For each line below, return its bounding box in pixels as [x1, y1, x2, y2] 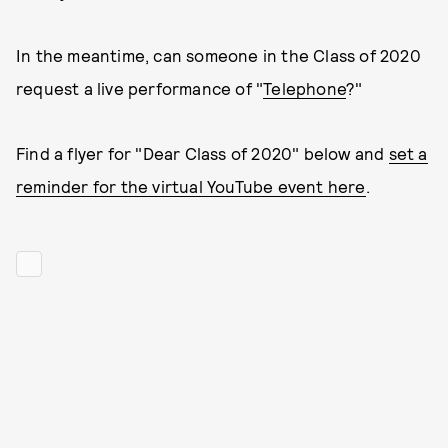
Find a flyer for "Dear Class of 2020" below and [16, 143, 389, 163]
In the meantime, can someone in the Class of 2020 [16, 45, 421, 65]
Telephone [263, 78, 347, 98]
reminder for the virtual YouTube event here [16, 176, 366, 196]
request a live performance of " [16, 78, 264, 98]
